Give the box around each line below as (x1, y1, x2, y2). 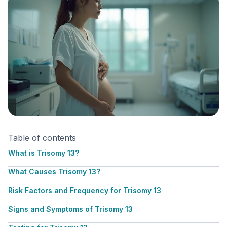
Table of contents (8, 133, 76, 143)
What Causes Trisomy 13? (8, 167, 100, 176)
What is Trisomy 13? (8, 148, 79, 157)
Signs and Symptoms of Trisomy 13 (8, 205, 133, 213)
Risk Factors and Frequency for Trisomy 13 (8, 186, 161, 195)
